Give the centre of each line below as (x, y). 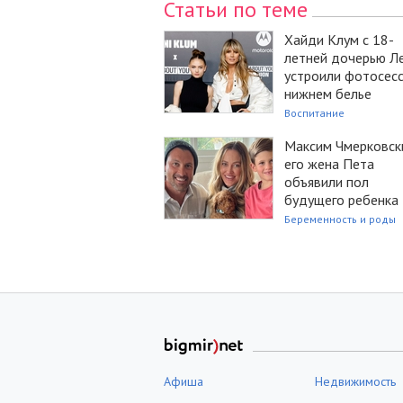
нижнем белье (328, 93)
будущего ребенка (341, 199)
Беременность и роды (340, 219)
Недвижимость (356, 381)
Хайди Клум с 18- (339, 39)
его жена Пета (329, 163)
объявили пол (327, 181)
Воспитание (314, 112)
